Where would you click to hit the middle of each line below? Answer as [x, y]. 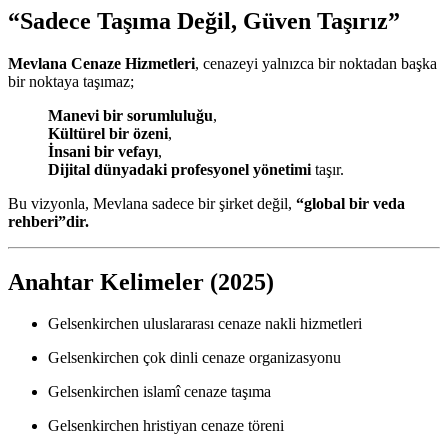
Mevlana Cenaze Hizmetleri [101, 63]
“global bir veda [350, 203]
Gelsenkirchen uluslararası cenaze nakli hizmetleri [205, 324]
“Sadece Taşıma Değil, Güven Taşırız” [204, 20]
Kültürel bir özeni [108, 133]
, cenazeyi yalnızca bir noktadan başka [316, 63]
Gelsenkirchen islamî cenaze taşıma [159, 392]
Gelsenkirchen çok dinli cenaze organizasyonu [194, 358]
